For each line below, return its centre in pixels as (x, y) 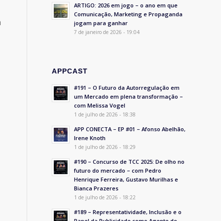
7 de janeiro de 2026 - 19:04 (107, 32)
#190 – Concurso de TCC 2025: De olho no (129, 162)
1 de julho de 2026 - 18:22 (105, 197)
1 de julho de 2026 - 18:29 (105, 147)
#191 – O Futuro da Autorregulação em (127, 88)
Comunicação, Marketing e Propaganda (129, 14)
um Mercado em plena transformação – (129, 96)
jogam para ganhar (101, 23)
